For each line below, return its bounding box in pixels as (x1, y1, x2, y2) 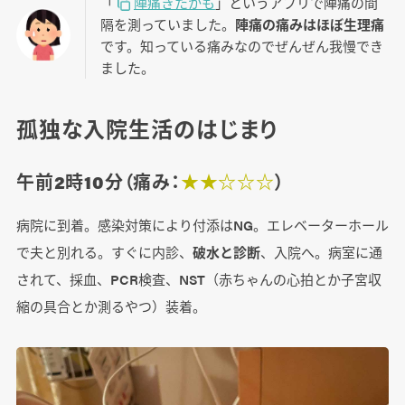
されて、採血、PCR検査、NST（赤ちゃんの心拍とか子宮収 (15, 269, 381, 289)
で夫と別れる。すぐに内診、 (15, 242, 193, 262)
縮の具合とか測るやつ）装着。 (15, 297, 206, 316)
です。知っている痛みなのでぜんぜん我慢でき (99, 36, 383, 56)
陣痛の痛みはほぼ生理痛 (234, 14, 384, 34)
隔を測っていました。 (99, 14, 235, 34)
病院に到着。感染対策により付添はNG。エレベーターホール (15, 215, 389, 235)
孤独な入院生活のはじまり (15, 113, 278, 145)
